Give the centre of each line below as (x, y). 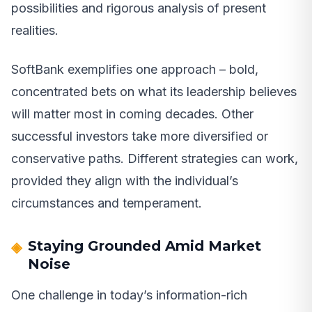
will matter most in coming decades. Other (132, 114)
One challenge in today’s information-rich (129, 295)
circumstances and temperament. (107, 203)
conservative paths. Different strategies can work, (155, 158)
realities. (35, 30)
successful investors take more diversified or (140, 136)
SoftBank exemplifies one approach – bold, (135, 69)
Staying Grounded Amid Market (145, 245)
